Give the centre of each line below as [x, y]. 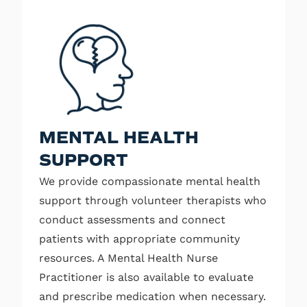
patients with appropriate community [139, 238]
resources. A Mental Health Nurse [128, 258]
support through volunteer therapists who [153, 200]
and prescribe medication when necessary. [152, 296]
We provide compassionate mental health [150, 181]
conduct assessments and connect [132, 219]
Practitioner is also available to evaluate [146, 277]
